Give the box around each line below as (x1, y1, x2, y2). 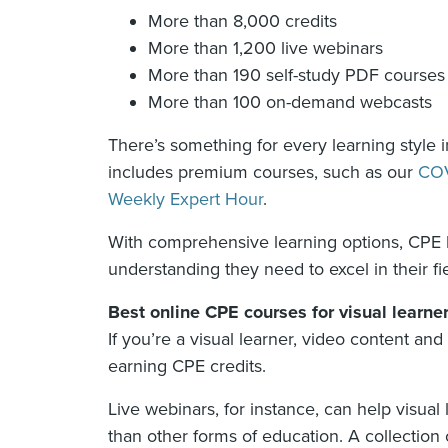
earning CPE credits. (108, 355, 266, 378)
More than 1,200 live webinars (148, 37, 383, 60)
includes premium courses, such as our (108, 161, 418, 184)
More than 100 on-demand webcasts (148, 91, 432, 114)
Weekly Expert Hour (108, 188, 263, 211)
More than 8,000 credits (148, 10, 337, 33)
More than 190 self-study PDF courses (148, 64, 445, 87)
